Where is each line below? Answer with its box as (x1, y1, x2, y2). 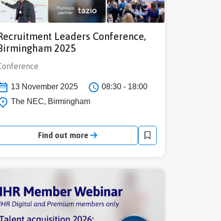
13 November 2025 (9, 82, 78, 91)
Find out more (38, 130, 90, 140)
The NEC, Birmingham (9, 97, 90, 106)
